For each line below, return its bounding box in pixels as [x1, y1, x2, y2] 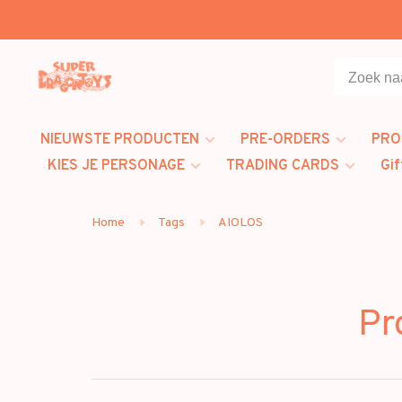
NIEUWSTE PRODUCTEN [40, 131, 199, 149]
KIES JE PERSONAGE [48, 157, 185, 175]
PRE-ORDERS [240, 131, 330, 149]
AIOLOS [218, 215, 263, 231]
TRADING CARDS [226, 157, 339, 175]
